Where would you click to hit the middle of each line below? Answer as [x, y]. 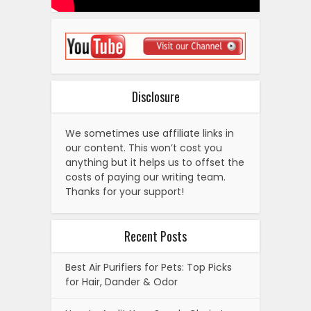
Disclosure [155, 96]
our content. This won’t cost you [144, 148]
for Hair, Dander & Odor [121, 281]
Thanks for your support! [125, 191]
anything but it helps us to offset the [155, 162]
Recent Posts [155, 236]
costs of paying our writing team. [145, 177]
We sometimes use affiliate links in [150, 133]
